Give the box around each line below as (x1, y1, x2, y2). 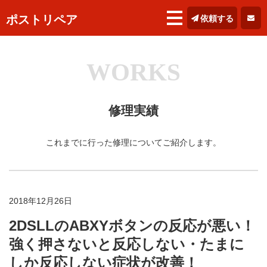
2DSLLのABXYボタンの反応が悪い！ (9, 218, 255, 234)
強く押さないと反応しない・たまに (9, 236, 244, 252)
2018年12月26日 (9, 196, 72, 206)
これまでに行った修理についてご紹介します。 (46, 138, 221, 147)
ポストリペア (6, 13, 77, 26)
